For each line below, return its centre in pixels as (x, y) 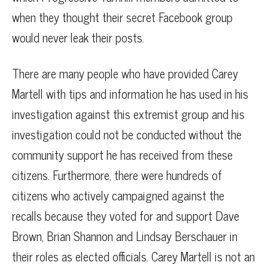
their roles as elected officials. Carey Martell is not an (133, 257)
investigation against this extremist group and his (128, 114)
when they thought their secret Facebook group (122, 17)
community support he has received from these (122, 155)
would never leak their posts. (78, 38)
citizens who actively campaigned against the (118, 196)
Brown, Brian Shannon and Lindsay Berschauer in (125, 236)
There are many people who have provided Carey (125, 74)
